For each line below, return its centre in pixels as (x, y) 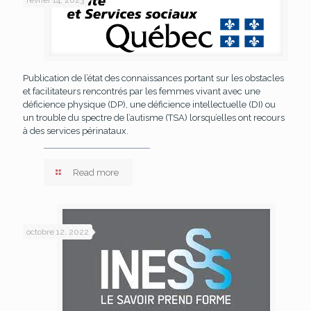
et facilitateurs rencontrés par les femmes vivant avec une (142, 92)
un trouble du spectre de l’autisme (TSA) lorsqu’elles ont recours (154, 118)
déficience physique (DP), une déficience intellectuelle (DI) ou (149, 105)
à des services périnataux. (76, 131)
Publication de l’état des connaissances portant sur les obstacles (153, 78)
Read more (96, 173)
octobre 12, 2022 (58, 232)
